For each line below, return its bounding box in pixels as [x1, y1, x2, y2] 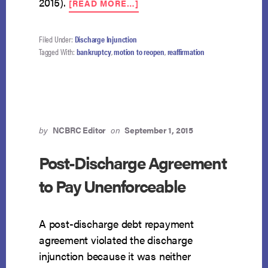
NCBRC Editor [52, 124, 106, 136]
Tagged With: [39, 45, 77, 58]
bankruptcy [76, 45, 111, 58]
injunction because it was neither [39, 248, 191, 264]
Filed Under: [39, 33, 75, 45]
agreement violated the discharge [39, 232, 193, 248]
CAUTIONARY [138, 6, 199, 19]
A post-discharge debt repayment [39, 216, 194, 232]
